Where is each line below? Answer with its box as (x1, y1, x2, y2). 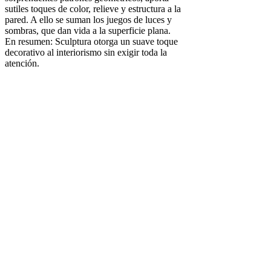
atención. (5, 57, 39, 68)
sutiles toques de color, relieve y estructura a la (5, 3, 181, 14)
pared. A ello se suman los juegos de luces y (5, 14, 172, 25)
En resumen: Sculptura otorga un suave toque (5, 36, 178, 47)
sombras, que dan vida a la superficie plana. (5, 25, 171, 36)
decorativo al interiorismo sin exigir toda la (5, 47, 167, 57)
